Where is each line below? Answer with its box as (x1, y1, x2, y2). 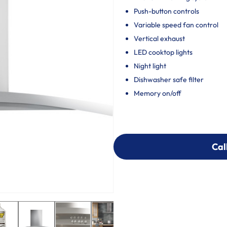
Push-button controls (134, 7, 199, 16)
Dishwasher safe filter (134, 75, 204, 84)
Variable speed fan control (134, 20, 218, 29)
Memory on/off (134, 89, 181, 98)
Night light (134, 61, 166, 70)
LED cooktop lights (134, 48, 193, 57)
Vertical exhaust (134, 34, 185, 43)
